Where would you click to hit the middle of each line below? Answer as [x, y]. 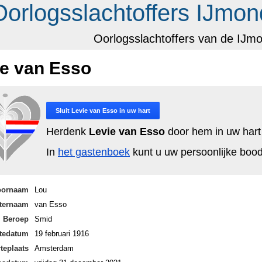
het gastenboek [94, 152]
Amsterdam [54, 248]
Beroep [16, 219]
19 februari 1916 [62, 233]
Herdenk [68, 131]
